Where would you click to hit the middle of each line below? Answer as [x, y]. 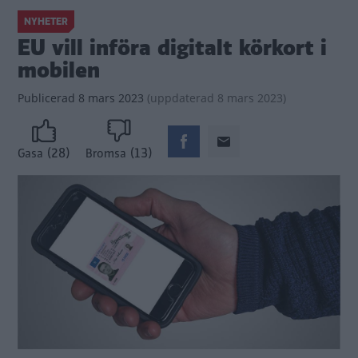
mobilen [59, 70]
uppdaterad [182, 98]
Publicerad [46, 98]
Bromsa [106, 154]
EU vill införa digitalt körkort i [172, 48]
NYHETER [46, 22]
